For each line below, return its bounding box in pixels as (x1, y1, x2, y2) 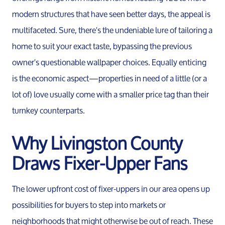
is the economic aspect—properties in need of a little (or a (12, 70, 207, 87)
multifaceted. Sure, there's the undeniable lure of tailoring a (12, 22, 212, 39)
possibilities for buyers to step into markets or (12, 196, 166, 213)
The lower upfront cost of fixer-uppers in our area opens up (12, 180, 210, 197)
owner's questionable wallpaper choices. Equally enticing (12, 54, 206, 71)
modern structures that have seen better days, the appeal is (12, 6, 210, 23)
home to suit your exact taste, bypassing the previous (12, 38, 192, 55)
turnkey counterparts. (12, 102, 85, 119)
